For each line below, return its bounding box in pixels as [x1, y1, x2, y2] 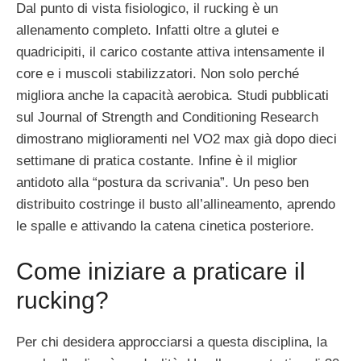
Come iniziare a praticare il [16, 258, 305, 285]
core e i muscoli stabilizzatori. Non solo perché [16, 65, 299, 81]
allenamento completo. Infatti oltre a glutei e [16, 22, 279, 38]
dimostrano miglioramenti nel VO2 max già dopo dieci [16, 131, 337, 147]
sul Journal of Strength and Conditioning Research [16, 109, 318, 125]
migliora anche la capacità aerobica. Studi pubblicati [16, 87, 329, 103]
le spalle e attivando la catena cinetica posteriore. [16, 218, 314, 234]
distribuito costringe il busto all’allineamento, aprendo [16, 196, 335, 212]
